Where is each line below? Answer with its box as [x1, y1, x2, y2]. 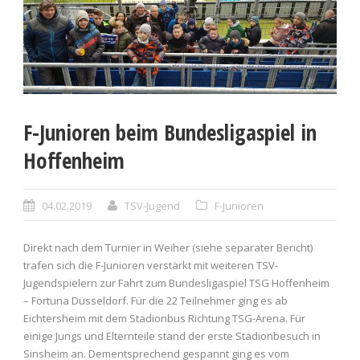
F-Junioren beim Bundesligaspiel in [23, 117, 317, 148]
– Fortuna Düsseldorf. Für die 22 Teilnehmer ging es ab [23, 293, 288, 309]
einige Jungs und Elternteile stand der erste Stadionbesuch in [23, 329, 321, 344]
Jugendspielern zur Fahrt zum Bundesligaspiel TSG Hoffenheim [23, 276, 329, 291]
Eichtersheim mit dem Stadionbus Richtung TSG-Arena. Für [23, 311, 305, 326]
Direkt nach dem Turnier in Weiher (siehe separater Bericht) [23, 240, 313, 256]
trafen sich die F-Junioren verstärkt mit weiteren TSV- [23, 258, 278, 273]
